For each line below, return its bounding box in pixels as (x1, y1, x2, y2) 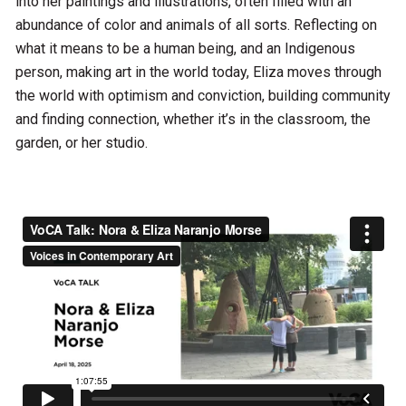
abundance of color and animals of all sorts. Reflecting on (14, 16, 377, 34)
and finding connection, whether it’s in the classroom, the (14, 111, 371, 129)
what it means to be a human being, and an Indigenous (14, 40, 355, 58)
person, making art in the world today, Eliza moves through (14, 63, 382, 82)
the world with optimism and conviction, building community (14, 87, 391, 105)
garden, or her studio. (14, 134, 148, 152)
